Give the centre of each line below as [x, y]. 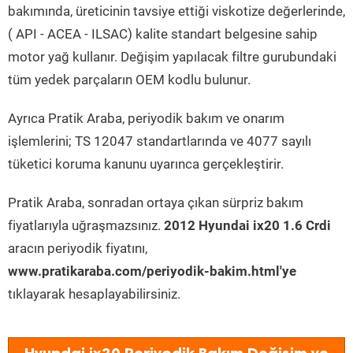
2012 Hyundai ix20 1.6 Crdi [247, 225]
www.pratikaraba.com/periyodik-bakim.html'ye [152, 271]
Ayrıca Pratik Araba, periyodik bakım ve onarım [146, 118]
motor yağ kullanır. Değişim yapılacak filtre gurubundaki [172, 57]
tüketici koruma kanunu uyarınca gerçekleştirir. [146, 164]
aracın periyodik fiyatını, [78, 248]
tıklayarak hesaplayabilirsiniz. [94, 294]
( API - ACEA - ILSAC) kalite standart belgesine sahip [163, 34]
